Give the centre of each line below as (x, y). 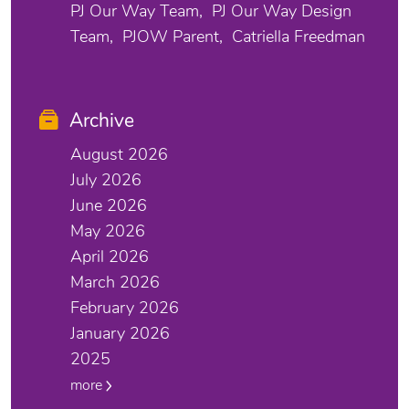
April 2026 (110, 257)
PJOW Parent (171, 37)
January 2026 (120, 334)
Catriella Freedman (299, 37)
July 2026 (106, 180)
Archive (102, 121)
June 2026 (109, 206)
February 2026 (125, 308)
